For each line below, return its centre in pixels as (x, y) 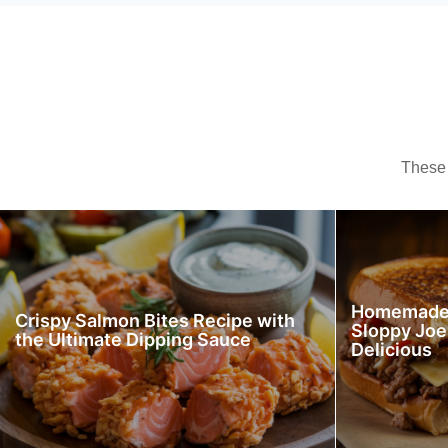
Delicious (392, 349)
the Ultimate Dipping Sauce (133, 339)
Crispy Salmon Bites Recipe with (155, 320)
